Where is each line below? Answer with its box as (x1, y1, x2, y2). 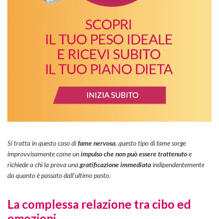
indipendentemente (151, 160, 204, 169)
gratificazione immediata (80, 160, 151, 169)
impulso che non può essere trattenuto (81, 150, 187, 158)
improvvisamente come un (7, 150, 81, 158)
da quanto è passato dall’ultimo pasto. (7, 171, 110, 180)
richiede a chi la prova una (7, 160, 80, 169)
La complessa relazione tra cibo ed (7, 197, 191, 211)
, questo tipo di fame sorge (115, 139, 186, 148)
